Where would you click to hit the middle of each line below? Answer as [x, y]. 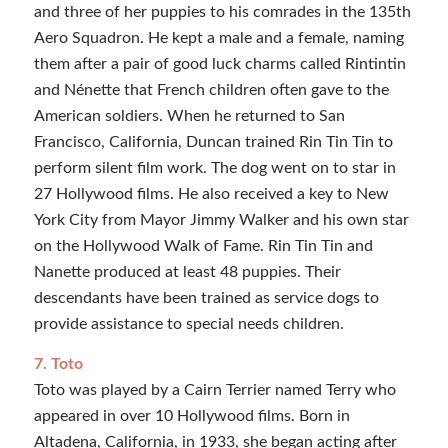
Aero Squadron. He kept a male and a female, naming [218, 37]
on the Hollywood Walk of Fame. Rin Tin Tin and [203, 245]
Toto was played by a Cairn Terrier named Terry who [214, 389]
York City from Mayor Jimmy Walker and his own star [221, 219]
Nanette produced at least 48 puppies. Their [187, 271]
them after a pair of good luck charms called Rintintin [219, 63]
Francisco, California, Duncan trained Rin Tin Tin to [213, 141]
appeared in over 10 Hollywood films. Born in [191, 415]
